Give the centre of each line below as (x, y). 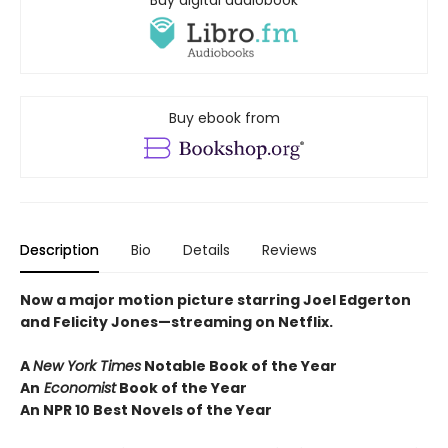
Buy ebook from (224, 118)
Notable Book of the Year (239, 366)
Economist (78, 388)
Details (206, 250)
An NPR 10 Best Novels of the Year (146, 410)
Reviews (289, 250)
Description (59, 250)
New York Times (87, 366)
